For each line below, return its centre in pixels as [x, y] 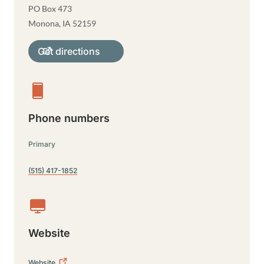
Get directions [69, 51]
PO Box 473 [50, 9]
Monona [44, 23]
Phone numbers [69, 118]
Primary [42, 144]
